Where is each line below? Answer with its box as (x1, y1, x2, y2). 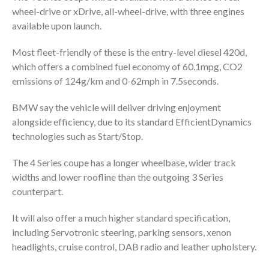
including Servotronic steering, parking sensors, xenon (12, 226, 231, 238)
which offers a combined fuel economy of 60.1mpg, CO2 (12, 60, 243, 72)
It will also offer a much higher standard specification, (12, 211, 230, 223)
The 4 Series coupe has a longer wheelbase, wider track (12, 156, 236, 168)
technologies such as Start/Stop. (12, 130, 143, 142)
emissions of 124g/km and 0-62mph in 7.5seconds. (12, 74, 219, 86)
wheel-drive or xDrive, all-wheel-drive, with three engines (12, 5, 244, 17)
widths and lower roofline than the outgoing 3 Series (12, 171, 223, 183)
